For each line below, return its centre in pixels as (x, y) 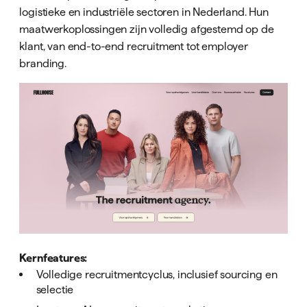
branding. (43, 63)
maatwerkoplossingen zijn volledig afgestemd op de (147, 28)
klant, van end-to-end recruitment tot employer (134, 46)
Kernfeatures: (53, 258)
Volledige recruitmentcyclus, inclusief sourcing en (157, 274)
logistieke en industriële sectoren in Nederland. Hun (144, 11)
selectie (55, 290)
